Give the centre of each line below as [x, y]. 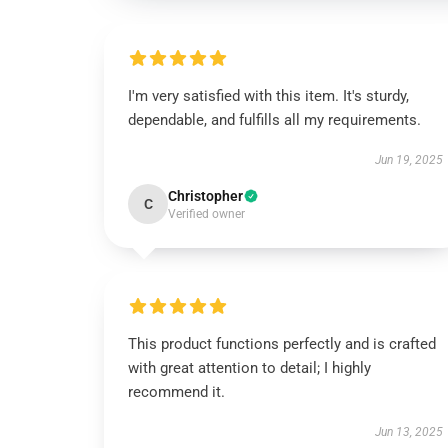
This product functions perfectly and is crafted [282, 344]
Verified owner [206, 214]
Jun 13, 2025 [408, 432]
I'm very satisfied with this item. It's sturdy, [268, 96]
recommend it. [176, 392]
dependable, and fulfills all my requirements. [274, 120]
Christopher [205, 196]
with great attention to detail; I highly [249, 368]
